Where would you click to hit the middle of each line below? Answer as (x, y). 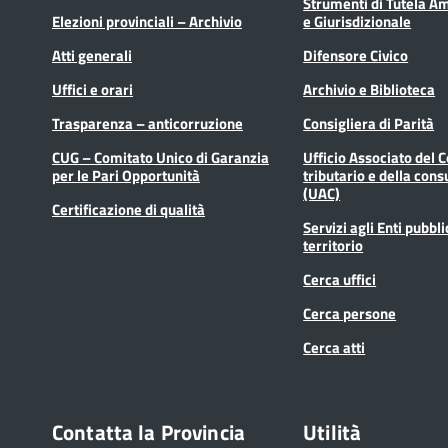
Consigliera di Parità (369, 123)
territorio (333, 245)
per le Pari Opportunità (126, 175)
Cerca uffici (340, 279)
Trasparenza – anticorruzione (147, 123)
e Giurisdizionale (357, 21)
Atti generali (92, 55)
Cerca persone (350, 313)
